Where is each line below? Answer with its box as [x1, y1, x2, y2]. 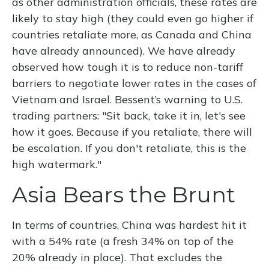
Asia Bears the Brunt [12, 181, 235, 208]
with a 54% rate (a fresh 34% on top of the [12, 234, 234, 249]
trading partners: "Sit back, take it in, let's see [12, 109, 246, 123]
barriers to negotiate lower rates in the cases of [12, 76, 256, 91]
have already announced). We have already [12, 44, 235, 58]
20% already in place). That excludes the [12, 250, 222, 265]
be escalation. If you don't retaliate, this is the [12, 141, 246, 156]
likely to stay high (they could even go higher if [12, 11, 253, 26]
